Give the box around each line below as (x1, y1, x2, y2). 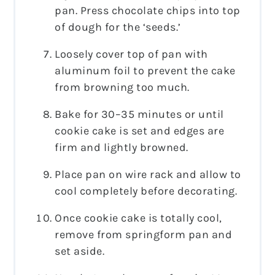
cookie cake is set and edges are (55, 123, 225, 137)
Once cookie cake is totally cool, (55, 211, 222, 225)
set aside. (55, 244, 105, 258)
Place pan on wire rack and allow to (55, 167, 241, 181)
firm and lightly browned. (55, 140, 188, 154)
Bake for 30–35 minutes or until (55, 107, 224, 121)
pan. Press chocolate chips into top (55, 3, 241, 17)
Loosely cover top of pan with (55, 47, 208, 61)
